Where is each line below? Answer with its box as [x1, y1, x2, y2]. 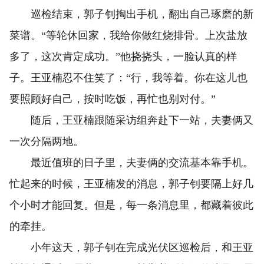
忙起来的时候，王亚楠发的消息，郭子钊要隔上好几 [9, 178, 253, 190]
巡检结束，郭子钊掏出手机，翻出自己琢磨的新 [9, 8, 253, 21]
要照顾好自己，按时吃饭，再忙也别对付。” [9, 93, 216, 105]
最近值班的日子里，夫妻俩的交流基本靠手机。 [9, 157, 253, 169]
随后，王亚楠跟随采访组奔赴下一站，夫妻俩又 [9, 114, 253, 127]
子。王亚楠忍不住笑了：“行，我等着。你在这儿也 [9, 72, 247, 84]
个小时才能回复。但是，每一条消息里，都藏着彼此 [9, 199, 253, 212]
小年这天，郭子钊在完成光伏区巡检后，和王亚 [9, 242, 253, 254]
